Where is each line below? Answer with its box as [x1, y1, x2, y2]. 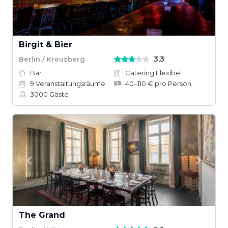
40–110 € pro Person [125, 79, 191, 88]
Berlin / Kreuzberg [19, 54, 85, 63]
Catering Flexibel [125, 69, 182, 77]
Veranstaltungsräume [34, 79, 105, 88]
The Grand [19, 210, 65, 220]
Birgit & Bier [19, 40, 72, 49]
